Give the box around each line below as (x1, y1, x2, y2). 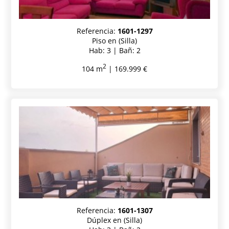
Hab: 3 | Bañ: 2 (88, 45, 141, 55)
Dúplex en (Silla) (87, 215, 142, 225)
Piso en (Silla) (92, 35, 137, 45)
